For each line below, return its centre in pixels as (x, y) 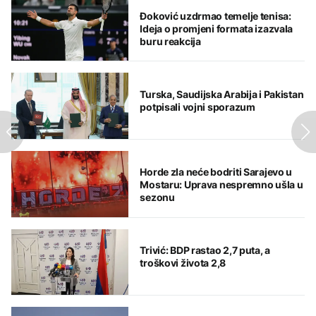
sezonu (157, 197)
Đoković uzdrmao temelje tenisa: (215, 16)
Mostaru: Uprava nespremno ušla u (221, 185)
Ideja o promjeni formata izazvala (217, 29)
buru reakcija (170, 42)
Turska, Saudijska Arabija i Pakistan (222, 94)
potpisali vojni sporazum (197, 107)
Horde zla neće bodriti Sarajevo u (216, 172)
